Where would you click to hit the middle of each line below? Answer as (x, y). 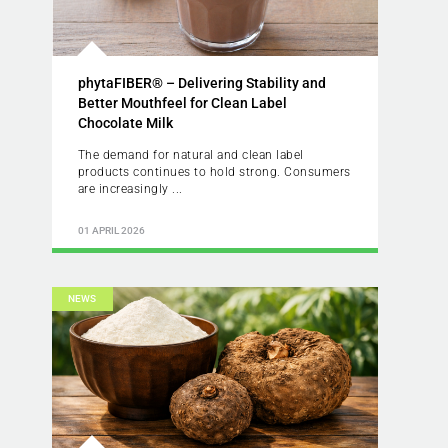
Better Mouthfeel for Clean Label (182, 102)
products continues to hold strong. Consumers (214, 171)
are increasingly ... (130, 188)
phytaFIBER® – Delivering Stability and (201, 82)
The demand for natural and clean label (190, 154)
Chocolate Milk (125, 122)
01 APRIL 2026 (111, 231)
